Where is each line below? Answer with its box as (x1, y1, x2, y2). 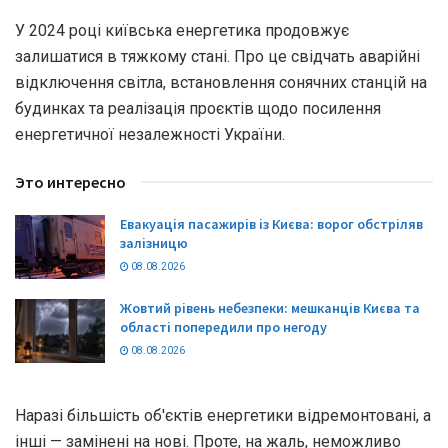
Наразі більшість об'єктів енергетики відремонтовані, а (15, 406, 431, 426)
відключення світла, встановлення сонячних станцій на (15, 72, 427, 92)
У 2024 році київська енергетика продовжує (15, 20, 349, 40)
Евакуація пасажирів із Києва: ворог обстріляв (120, 214, 423, 233)
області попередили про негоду (120, 318, 327, 337)
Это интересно (15, 171, 126, 192)
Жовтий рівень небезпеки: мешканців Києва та (120, 299, 420, 318)
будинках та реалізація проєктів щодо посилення (15, 98, 381, 118)
